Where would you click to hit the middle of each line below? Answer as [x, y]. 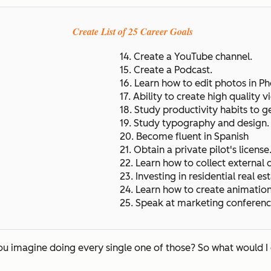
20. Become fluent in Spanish [184, 136]
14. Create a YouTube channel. [187, 56]
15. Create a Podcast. [166, 70]
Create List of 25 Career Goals [132, 31]
